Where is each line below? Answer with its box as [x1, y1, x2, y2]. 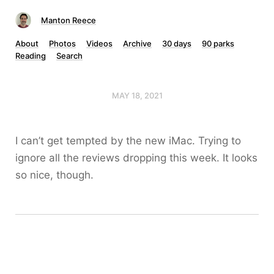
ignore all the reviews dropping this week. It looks [15, 152, 257, 164]
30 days [162, 39, 191, 48]
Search [56, 51, 83, 61]
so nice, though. [15, 169, 94, 181]
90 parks [202, 39, 234, 48]
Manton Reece [41, 15, 96, 25]
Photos [49, 39, 76, 48]
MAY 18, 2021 [111, 91, 163, 100]
